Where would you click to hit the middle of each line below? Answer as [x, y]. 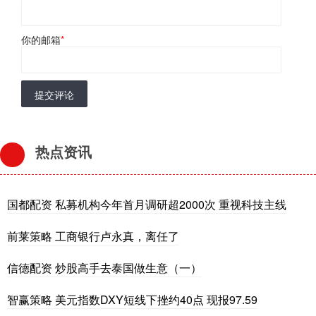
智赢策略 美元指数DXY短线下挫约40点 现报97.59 [132, 300]
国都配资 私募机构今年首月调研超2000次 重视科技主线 [147, 205]
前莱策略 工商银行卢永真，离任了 [93, 236]
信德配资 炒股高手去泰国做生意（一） [104, 268]
